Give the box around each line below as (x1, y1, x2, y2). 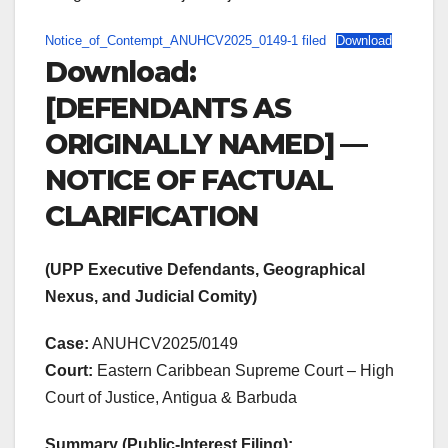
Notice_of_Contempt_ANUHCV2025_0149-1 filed (45, 32, 326, 48)
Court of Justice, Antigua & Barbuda (45, 389, 297, 407)
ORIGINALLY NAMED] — (45, 126, 367, 161)
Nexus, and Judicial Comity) (45, 288, 257, 306)
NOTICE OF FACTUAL (45, 162, 333, 197)
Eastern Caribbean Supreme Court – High (93, 362, 394, 380)
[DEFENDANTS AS (45, 90, 291, 125)
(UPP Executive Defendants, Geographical (45, 261, 365, 279)
